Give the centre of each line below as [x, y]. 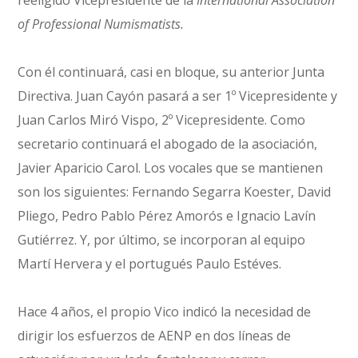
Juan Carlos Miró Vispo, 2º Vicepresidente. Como [162, 119]
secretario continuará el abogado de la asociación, [168, 143]
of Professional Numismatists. [101, 24]
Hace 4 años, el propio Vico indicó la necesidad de [165, 311]
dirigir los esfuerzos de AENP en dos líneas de [155, 335]
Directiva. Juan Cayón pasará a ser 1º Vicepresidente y [178, 95]
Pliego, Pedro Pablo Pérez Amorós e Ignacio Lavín [167, 215]
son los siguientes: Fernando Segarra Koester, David [175, 191]
